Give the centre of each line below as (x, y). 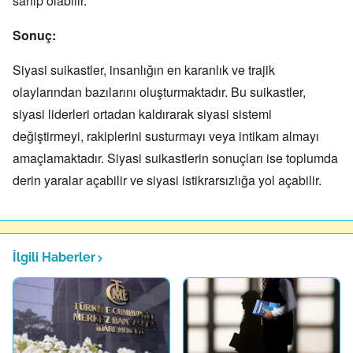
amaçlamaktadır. (58, 158)
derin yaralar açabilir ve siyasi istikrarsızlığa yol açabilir (165, 180)
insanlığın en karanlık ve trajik (191, 70)
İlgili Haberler (54, 257)
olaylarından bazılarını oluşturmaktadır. (120, 92)
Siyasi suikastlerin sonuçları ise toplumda (221, 158)
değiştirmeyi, (48, 136)
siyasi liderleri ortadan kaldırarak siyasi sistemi (142, 114)
